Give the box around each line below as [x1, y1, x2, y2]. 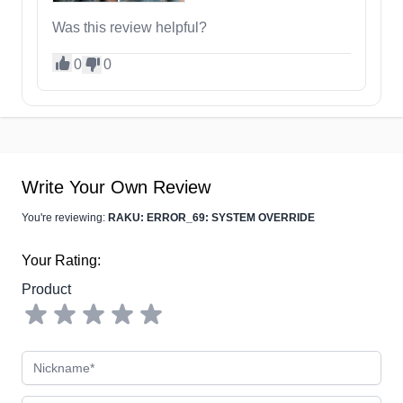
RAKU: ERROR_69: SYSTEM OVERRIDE [108, 211, 315, 225]
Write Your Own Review [22, 177, 210, 198]
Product [22, 282, 71, 298]
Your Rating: [22, 253, 101, 269]
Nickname [21, 353, 85, 369]
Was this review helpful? [52, 20, 207, 36]
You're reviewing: [22, 211, 108, 225]
